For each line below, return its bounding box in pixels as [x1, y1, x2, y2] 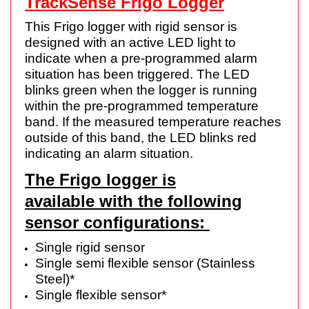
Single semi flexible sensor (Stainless [35, 255, 255, 270]
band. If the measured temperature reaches [25, 114, 281, 129]
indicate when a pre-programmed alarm [25, 50, 257, 66]
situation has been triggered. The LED [25, 66, 250, 81]
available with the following [25, 191, 242, 210]
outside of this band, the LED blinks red [25, 130, 257, 145]
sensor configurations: [25, 212, 210, 232]
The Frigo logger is [25, 170, 176, 189]
